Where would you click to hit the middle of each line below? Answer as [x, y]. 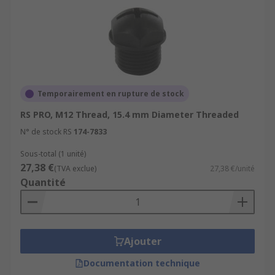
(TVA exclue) [75, 168]
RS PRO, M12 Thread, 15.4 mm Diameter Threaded [130, 114]
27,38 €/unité [232, 168]
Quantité [43, 182]
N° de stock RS [46, 132]
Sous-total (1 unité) [53, 154]
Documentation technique [142, 263]
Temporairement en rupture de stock [111, 94]
